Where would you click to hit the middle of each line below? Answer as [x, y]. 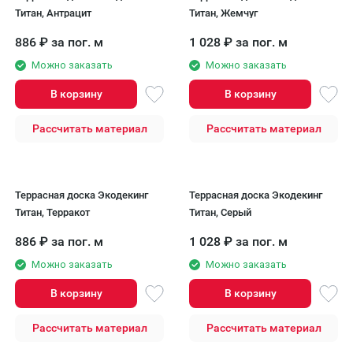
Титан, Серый [220, 212]
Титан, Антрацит [53, 13]
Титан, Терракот [52, 212]
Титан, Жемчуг [223, 13]
